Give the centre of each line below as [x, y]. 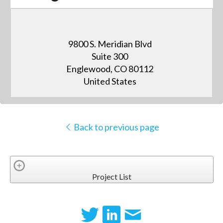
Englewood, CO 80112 [110, 69]
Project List [111, 176]
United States [110, 81]
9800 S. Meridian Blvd [110, 44]
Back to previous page [115, 127]
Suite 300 [110, 56]
